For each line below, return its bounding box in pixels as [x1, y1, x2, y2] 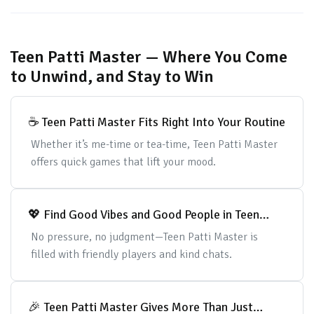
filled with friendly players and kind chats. [30, 247, 232, 261]
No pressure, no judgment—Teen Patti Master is [30, 230, 258, 244]
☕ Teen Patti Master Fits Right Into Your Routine [41, 114, 285, 130]
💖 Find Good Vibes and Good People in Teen [28, 207, 223, 222]
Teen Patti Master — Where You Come [11, 46, 287, 67]
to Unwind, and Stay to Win [11, 66, 214, 87]
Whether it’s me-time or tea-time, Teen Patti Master [30, 137, 278, 151]
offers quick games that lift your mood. [30, 155, 216, 169]
